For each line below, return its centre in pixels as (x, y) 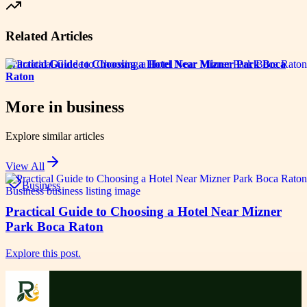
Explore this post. (43, 254)
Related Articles (49, 36)
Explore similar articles (55, 136)
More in (36, 107)
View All (25, 166)
